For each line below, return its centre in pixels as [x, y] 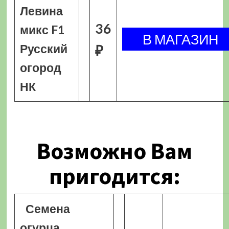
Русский [43, 49]
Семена [48, 209]
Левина [41, 11]
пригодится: [114, 176]
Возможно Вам [114, 151]
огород [40, 67]
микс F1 [42, 30]
